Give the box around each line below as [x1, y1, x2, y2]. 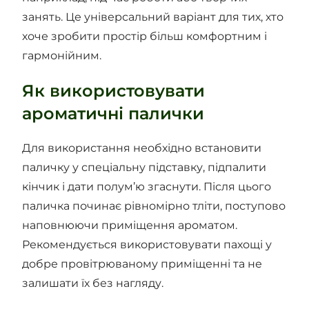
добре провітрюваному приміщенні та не [22, 257, 263, 271]
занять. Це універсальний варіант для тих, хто [22, 10, 284, 24]
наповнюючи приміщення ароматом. [22, 219, 238, 232]
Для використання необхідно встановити [22, 141, 262, 155]
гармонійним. [22, 49, 102, 63]
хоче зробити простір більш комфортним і [22, 30, 268, 43]
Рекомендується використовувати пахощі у [22, 238, 272, 252]
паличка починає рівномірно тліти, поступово [22, 199, 286, 213]
